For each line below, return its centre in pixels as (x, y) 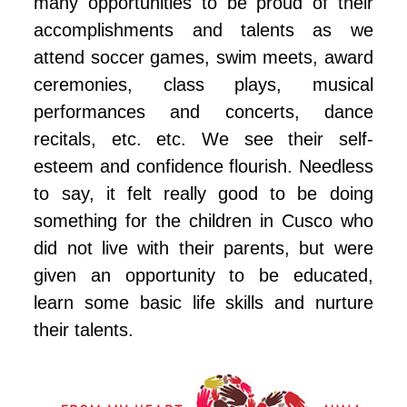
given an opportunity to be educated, (203, 276)
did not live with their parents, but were (203, 248)
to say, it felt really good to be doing (203, 194)
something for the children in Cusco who (203, 221)
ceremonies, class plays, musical (203, 85)
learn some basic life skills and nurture (203, 303)
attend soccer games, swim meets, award (203, 58)
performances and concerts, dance (203, 112)
